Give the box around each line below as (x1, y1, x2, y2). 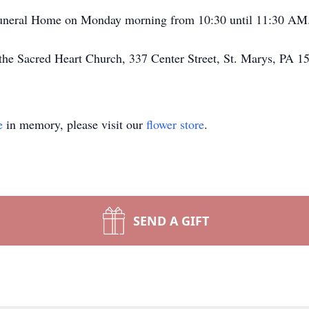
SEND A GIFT (133, 212, 209, 229)
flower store (146, 116, 204, 132)
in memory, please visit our (3, 116, 146, 132)
